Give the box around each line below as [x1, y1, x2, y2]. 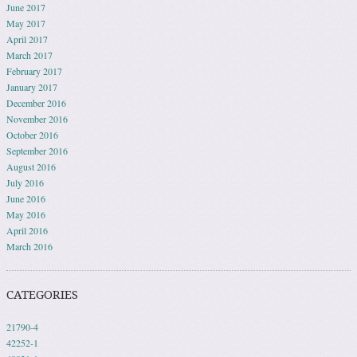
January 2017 [6, 80, 57, 93]
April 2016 [6, 224, 48, 237]
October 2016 [6, 128, 58, 141]
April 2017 [6, 33, 48, 45]
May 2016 [6, 208, 45, 221]
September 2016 [6, 144, 68, 157]
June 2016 [6, 192, 45, 205]
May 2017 [6, 17, 45, 29]
